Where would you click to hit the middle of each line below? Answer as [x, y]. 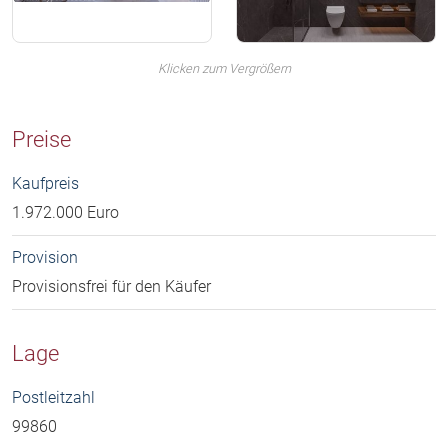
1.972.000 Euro [65, 212]
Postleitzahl [53, 397]
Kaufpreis [45, 183]
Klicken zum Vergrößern [224, 68]
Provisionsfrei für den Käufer [111, 286]
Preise [41, 138]
